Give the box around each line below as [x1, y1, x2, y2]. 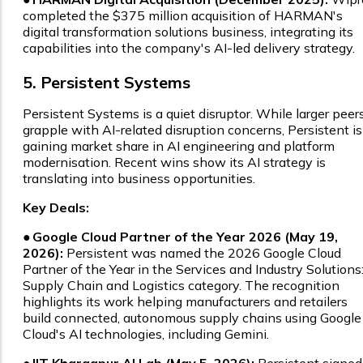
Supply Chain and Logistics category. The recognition [23, 277, 340, 294]
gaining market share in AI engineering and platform [23, 138, 335, 155]
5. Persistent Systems [23, 72, 190, 93]
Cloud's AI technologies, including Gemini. [23, 326, 269, 343]
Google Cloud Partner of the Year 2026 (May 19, [32, 228, 338, 246]
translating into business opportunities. [23, 170, 255, 187]
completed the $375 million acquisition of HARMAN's [23, 7, 343, 24]
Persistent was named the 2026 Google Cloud [63, 245, 341, 262]
